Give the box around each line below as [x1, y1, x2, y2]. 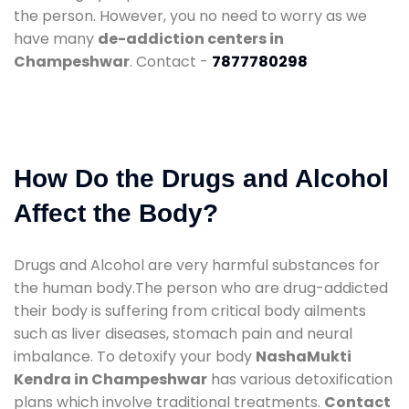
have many [14, 27, 98, 49]
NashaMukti [256, 345, 351, 367]
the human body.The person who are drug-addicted [14, 277, 388, 299]
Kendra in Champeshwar [14, 368, 207, 390]
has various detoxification [207, 368, 393, 390]
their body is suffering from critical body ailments [14, 299, 366, 321]
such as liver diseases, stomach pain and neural [14, 322, 352, 344]
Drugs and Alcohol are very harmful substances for [14, 254, 380, 276]
